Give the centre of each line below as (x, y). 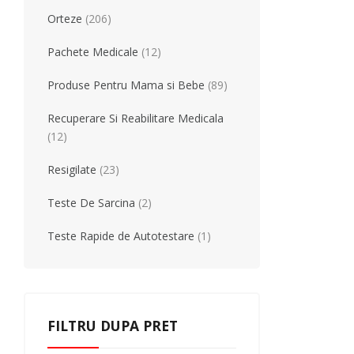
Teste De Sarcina (91, 203)
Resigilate (72, 169)
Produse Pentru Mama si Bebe (126, 85)
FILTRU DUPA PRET (113, 326)
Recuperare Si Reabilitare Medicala (136, 118)
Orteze (65, 19)
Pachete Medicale (93, 52)
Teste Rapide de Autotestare (121, 236)
